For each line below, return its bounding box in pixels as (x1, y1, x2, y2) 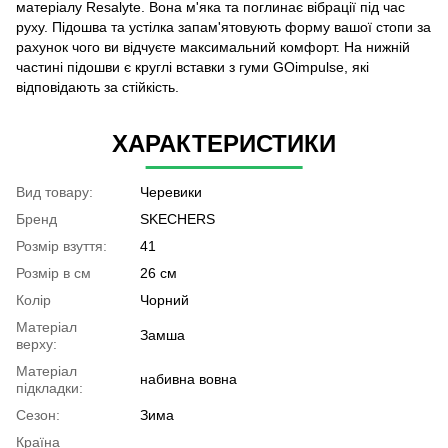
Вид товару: (16, 183, 93, 200)
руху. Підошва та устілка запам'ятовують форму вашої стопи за (16, 18, 431, 35)
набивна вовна (140, 370, 237, 387)
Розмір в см (16, 264, 91, 281)
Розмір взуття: (16, 237, 107, 254)
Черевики (140, 183, 202, 200)
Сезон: (16, 406, 60, 423)
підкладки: (16, 379, 83, 396)
